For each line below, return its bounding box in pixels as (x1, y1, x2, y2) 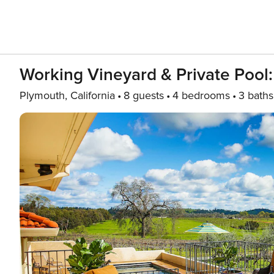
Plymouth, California (20, 89, 115, 102)
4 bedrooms (172, 89, 230, 102)
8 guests (124, 89, 164, 102)
